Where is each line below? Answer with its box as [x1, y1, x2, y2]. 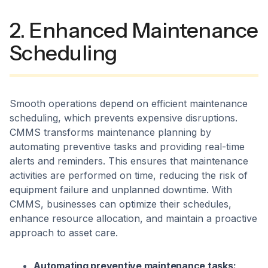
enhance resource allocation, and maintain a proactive [10, 212, 257, 225]
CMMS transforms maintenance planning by [10, 126, 211, 139]
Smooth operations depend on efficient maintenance [10, 98, 248, 110]
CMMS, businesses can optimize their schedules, [10, 198, 232, 211]
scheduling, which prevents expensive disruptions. [10, 112, 237, 124]
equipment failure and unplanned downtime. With [10, 184, 232, 196]
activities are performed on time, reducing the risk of [10, 169, 248, 182]
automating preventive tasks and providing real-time [10, 141, 245, 153]
